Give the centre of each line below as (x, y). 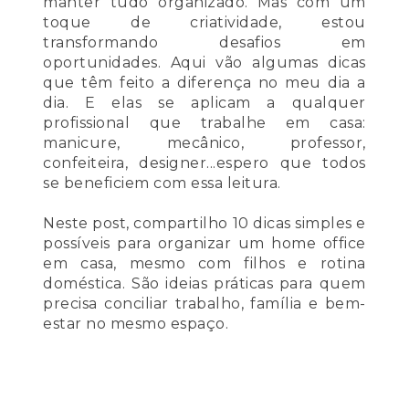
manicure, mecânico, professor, (204, 143)
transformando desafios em (204, 43)
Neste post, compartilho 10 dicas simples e (204, 224)
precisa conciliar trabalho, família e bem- (204, 304)
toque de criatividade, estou (204, 23)
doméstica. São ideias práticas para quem (204, 284)
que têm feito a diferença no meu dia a (204, 83)
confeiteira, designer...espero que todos (204, 163)
